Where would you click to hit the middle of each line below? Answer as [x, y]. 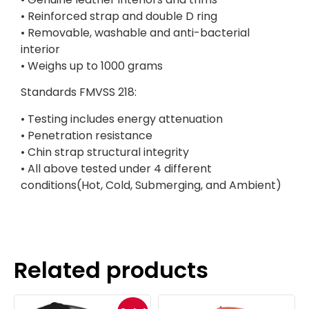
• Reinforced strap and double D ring [119, 17]
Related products [111, 270]
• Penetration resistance [87, 135]
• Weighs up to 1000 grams [92, 66]
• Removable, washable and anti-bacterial [135, 33]
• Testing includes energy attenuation [122, 119]
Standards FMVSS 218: [79, 92]
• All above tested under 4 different [116, 168]
